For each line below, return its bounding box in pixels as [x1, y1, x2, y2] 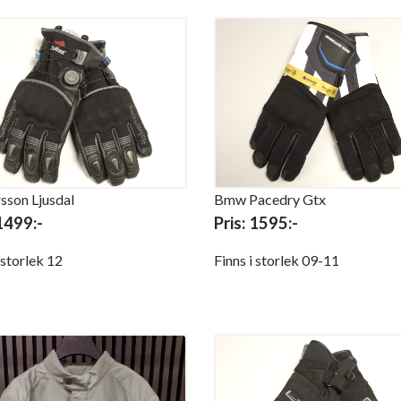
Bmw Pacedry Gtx [214, 190, 326, 208]
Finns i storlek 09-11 [214, 251, 339, 269]
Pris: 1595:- [214, 212, 298, 233]
